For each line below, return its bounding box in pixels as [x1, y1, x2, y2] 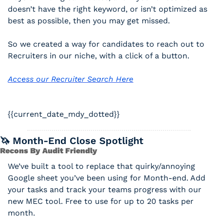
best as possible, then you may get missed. [8, 16, 172, 26]
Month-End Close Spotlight [10, 135, 144, 147]
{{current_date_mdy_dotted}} [8, 109, 122, 119]
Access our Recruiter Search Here [8, 74, 133, 84]
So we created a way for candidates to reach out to [8, 39, 204, 49]
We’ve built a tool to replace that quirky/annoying [8, 162, 195, 171]
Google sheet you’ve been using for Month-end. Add [8, 173, 205, 183]
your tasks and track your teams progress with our [8, 185, 201, 195]
